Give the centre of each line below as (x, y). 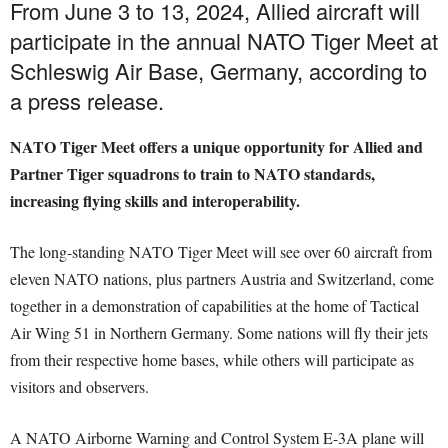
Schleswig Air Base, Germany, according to (218, 71)
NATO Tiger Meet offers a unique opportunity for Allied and (216, 147)
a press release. (87, 101)
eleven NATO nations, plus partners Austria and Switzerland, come (222, 279)
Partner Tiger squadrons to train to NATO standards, (192, 174)
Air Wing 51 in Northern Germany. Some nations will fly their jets (219, 333)
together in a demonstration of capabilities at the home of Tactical (214, 306)
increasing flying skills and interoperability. (155, 201)
